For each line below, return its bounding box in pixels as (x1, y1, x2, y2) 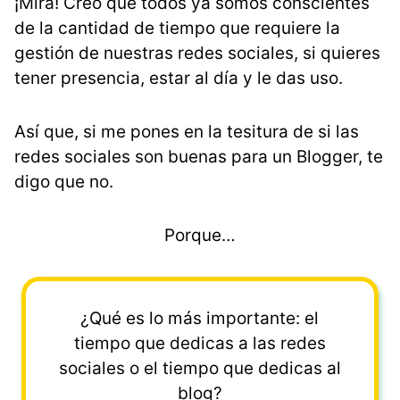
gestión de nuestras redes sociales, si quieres (14, 42, 380, 63)
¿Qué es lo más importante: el (80, 307, 320, 329)
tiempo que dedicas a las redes (73, 332, 326, 354)
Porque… (164, 224, 236, 246)
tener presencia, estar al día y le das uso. (14, 67, 343, 88)
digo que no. (14, 171, 113, 192)
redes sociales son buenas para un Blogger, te (14, 146, 383, 167)
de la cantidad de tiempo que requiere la (14, 17, 340, 38)
